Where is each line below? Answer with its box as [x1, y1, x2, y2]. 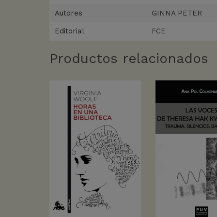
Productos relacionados [49, 50, 208, 67]
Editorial [55, 27, 84, 36]
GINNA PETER [152, 9, 202, 18]
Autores [55, 9, 82, 18]
